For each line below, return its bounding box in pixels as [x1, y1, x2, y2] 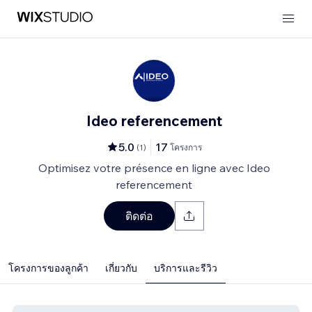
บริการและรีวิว [154, 262, 217, 274]
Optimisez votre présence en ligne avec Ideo [38, 161, 270, 175]
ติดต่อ [125, 209, 153, 223]
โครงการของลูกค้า [8, 262, 88, 274]
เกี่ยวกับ [105, 262, 137, 274]
